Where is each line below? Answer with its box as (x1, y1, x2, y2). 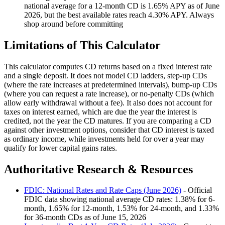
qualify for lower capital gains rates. (4, 143, 117, 152)
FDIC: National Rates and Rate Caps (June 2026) (24, 186, 181, 195)
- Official (181, 186, 212, 195)
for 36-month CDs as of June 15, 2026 (24, 213, 146, 222)
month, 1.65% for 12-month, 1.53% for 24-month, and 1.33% (24, 204, 219, 213)
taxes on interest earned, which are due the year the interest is (4, 107, 197, 116)
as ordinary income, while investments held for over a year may (4, 134, 204, 143)
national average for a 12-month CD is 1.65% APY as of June (24, 1, 219, 10)
